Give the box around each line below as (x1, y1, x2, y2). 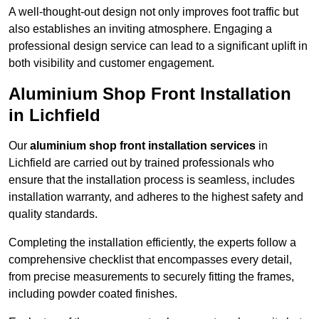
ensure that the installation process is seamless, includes (9, 174, 295, 187)
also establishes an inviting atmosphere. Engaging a (9, 23, 272, 36)
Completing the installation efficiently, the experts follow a (9, 236, 296, 249)
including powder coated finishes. (9, 288, 177, 300)
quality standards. (9, 208, 98, 221)
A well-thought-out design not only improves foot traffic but (9, 6, 298, 19)
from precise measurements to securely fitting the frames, (9, 271, 294, 283)
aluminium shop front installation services (30, 140, 256, 152)
